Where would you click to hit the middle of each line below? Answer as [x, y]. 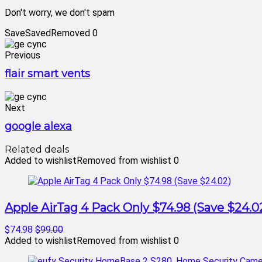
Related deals [37, 149]
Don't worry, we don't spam [60, 13]
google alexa [38, 126]
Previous [23, 55]
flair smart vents [47, 74]
